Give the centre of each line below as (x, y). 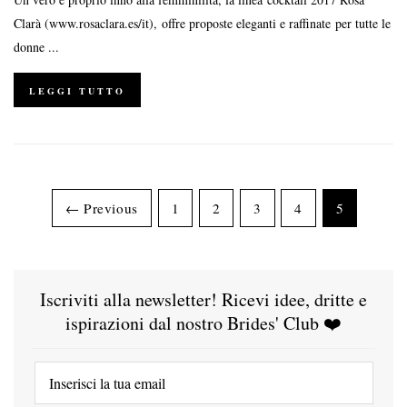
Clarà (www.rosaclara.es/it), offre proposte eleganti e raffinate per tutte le (202, 23)
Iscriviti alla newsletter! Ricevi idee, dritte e (203, 299)
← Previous (101, 208)
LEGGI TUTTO (77, 90)
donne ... (36, 46)
